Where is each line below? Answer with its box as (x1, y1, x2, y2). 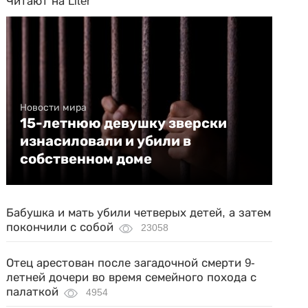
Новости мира (20, 102, 87, 113)
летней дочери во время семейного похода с (6, 271, 257, 284)
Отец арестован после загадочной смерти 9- (6, 256, 256, 269)
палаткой (6, 285, 59, 298)
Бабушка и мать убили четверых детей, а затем (6, 206, 272, 219)
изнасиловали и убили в (20, 133, 192, 149)
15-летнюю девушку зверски (20, 115, 228, 131)
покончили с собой (6, 221, 114, 234)
